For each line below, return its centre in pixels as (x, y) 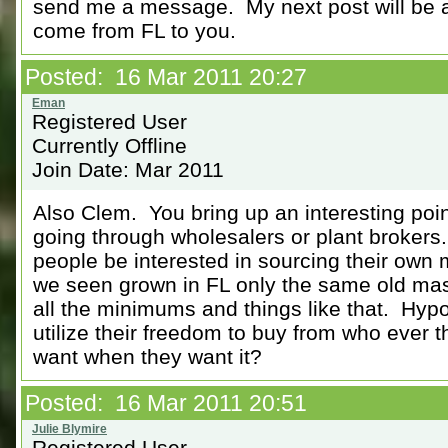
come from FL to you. (134, 30)
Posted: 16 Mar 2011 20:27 (166, 77)
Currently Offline (109, 145)
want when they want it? (147, 356)
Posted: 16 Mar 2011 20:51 (166, 403)
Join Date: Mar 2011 (128, 169)
